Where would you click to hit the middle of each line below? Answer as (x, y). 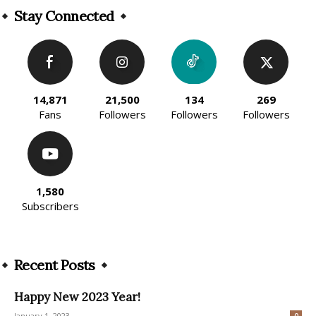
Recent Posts (55, 265)
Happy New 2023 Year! (77, 297)
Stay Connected (64, 16)
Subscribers (50, 206)
